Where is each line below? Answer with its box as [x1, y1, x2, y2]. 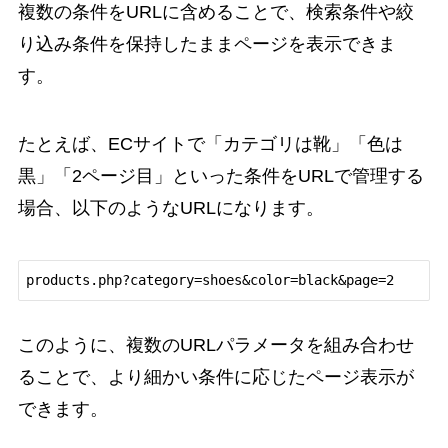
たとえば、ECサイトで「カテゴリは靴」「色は [17, 133, 403, 154]
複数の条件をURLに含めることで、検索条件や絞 [17, 2, 414, 23]
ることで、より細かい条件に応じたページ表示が [17, 366, 414, 387]
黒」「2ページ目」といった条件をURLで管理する [17, 165, 424, 186]
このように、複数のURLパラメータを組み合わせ [17, 334, 414, 355]
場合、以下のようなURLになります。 [17, 197, 324, 218]
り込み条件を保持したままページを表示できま [17, 34, 396, 55]
